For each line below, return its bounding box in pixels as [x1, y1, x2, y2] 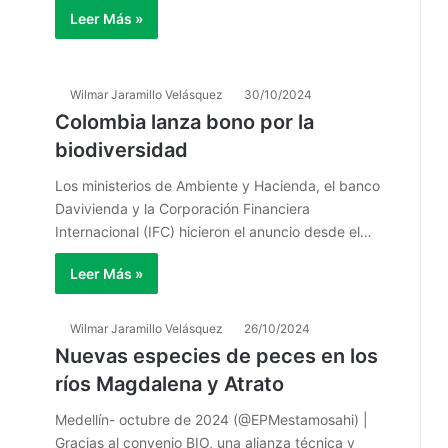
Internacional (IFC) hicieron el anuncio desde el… [55, 223, 372, 241]
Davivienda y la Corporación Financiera [55, 200, 310, 218]
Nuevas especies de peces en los [55, 344, 378, 369]
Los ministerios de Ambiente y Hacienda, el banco [55, 177, 380, 195]
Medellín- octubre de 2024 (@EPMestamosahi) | [55, 411, 368, 429]
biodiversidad [55, 138, 188, 163]
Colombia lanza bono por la [55, 110, 314, 135]
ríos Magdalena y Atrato [55, 372, 284, 397]
